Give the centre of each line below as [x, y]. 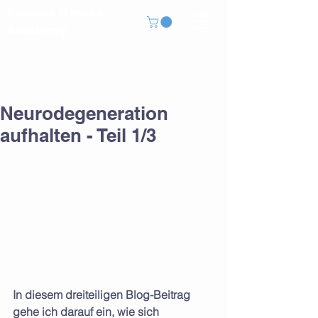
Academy [37, 30]
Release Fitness [55, 13]
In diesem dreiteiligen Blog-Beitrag [103, 294]
